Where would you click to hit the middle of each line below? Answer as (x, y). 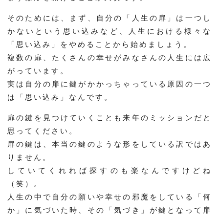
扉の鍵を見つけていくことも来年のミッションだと (109, 118)
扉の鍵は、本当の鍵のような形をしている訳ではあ (109, 144)
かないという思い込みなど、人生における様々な (109, 31)
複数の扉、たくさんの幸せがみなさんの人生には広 (109, 57)
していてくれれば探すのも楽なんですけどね (109, 170)
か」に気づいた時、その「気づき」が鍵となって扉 (109, 210)
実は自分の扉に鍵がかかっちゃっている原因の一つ (109, 84)
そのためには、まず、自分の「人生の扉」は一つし (109, 18)
